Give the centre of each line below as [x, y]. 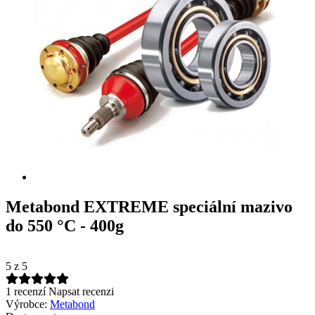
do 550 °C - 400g [65, 225]
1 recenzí [26, 291]
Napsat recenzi [81, 291]
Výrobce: [26, 304]
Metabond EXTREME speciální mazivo [149, 206]
